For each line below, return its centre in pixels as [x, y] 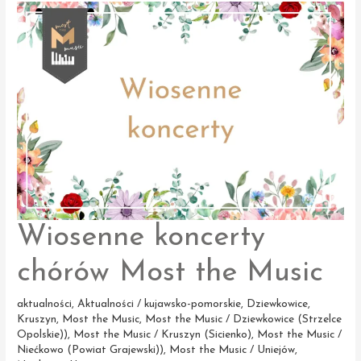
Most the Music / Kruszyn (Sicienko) [163, 334]
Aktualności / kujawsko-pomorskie [160, 304]
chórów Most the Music [170, 273]
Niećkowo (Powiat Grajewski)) [91, 350]
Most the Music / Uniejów [232, 350]
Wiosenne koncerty [141, 237]
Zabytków [41, 15]
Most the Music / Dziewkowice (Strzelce [244, 319]
